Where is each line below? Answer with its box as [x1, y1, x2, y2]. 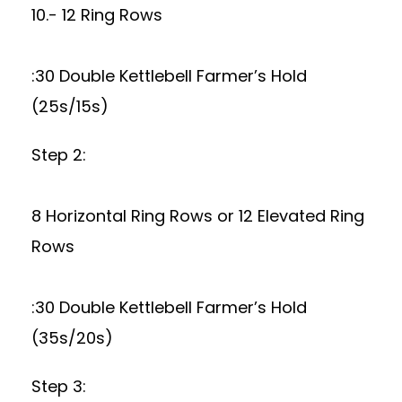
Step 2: [31, 144, 86, 166]
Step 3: [31, 375, 86, 398]
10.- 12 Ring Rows [31, 4, 162, 26]
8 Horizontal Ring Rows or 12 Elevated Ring [31, 205, 364, 227]
